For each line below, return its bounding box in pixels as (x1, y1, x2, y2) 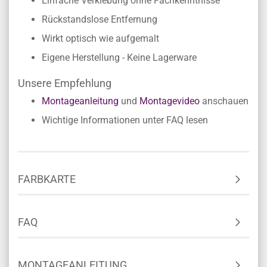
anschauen (200, 95, 249, 107)
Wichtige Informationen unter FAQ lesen (42, 114, 208, 126)
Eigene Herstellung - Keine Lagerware (42, 52, 197, 63)
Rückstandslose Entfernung (42, 14, 157, 25)
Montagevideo (139, 95, 200, 107)
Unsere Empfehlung (18, 77, 111, 89)
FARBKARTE (18, 173, 76, 185)
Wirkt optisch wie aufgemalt (42, 33, 159, 44)
